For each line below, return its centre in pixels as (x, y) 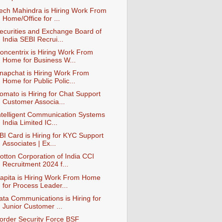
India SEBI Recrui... (33, 39)
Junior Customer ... (32, 206)
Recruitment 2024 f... (35, 165)
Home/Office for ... (31, 18)
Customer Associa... (33, 102)
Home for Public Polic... (39, 81)
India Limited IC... (30, 123)
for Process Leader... (35, 185)
